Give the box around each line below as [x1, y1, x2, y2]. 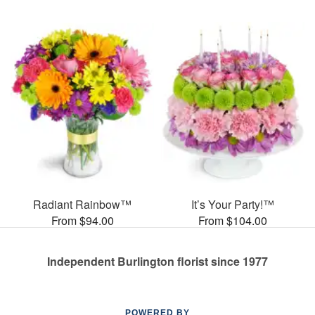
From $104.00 [198, 212, 267, 229]
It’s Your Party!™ [191, 195, 274, 212]
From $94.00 [51, 212, 114, 229]
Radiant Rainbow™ [33, 195, 131, 212]
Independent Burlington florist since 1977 [47, 252, 268, 269]
